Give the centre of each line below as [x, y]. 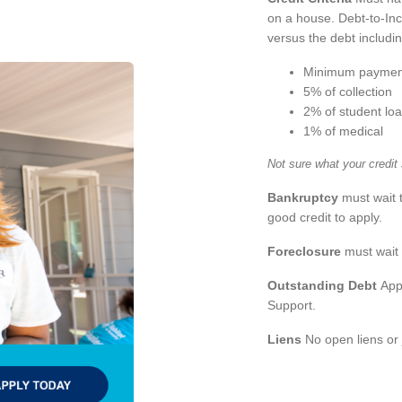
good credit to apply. [325, 217]
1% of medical [343, 131]
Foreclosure [304, 251]
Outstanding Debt [322, 285]
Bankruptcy [303, 197]
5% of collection [348, 91]
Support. [292, 305]
